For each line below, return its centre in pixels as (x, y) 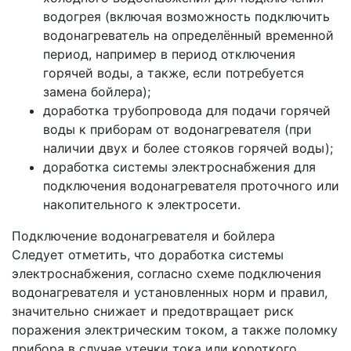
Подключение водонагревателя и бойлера (143, 235)
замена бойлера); (97, 91)
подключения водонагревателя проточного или (191, 185)
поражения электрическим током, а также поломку (175, 329)
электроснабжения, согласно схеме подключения (166, 273)
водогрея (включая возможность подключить (186, 16)
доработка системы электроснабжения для (179, 166)
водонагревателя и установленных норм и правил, (170, 292)
